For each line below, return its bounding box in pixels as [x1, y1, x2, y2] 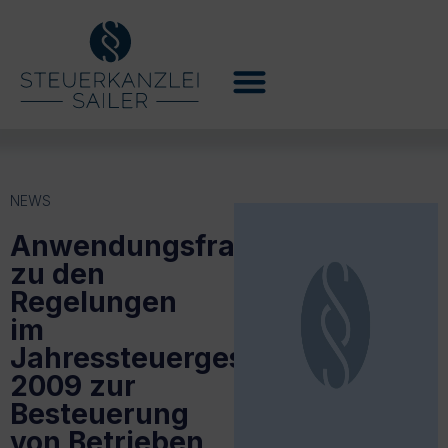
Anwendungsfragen [10, 228, 288, 263]
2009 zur [10, 368, 136, 403]
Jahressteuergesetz [10, 340, 289, 375]
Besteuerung [10, 396, 189, 431]
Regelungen [10, 284, 177, 319]
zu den [10, 256, 105, 291]
